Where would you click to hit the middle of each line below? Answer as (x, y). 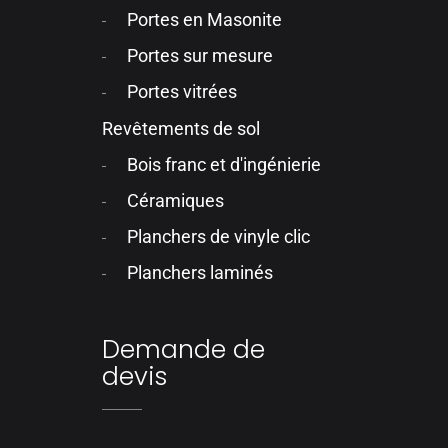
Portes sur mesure (200, 56)
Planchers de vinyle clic (219, 236)
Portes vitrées (182, 92)
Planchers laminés (200, 272)
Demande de (183, 350)
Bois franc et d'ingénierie (224, 164)
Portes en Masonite (205, 20)
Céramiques (176, 200)
